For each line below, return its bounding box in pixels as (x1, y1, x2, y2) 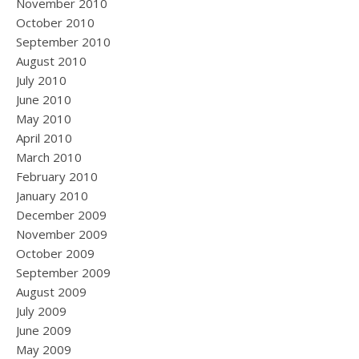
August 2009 (16, 284, 87, 300)
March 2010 (16, 149, 82, 165)
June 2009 (16, 322, 71, 338)
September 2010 (16, 34, 111, 50)
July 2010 (16, 72, 67, 88)
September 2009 (16, 264, 111, 280)
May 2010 (16, 111, 71, 127)
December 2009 (16, 207, 107, 223)
